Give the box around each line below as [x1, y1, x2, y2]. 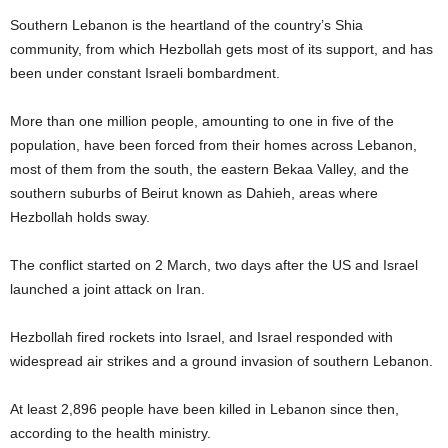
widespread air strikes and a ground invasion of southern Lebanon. [10, 352, 433, 369]
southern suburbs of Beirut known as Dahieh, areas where [10, 184, 378, 201]
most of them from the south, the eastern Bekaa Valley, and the [10, 160, 409, 177]
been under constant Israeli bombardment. [10, 64, 280, 81]
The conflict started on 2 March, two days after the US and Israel [10, 256, 418, 273]
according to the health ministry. [10, 424, 211, 441]
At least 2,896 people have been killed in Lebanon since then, [10, 400, 399, 417]
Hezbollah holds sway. [10, 208, 150, 225]
